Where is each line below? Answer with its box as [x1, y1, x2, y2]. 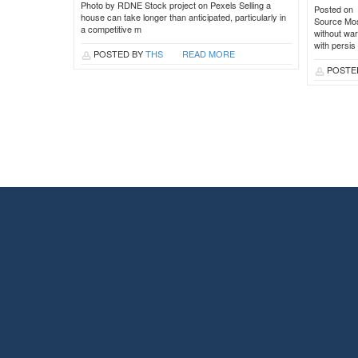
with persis [314, 38, 356, 51]
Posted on [314, 2, 354, 15]
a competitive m [81, 22, 141, 35]
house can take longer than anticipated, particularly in [81, 10, 286, 23]
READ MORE [182, 47, 235, 60]
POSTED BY [91, 47, 145, 60]
